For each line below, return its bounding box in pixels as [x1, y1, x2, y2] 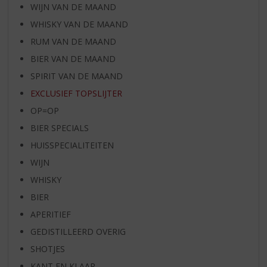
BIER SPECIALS [30, 122, 89, 134]
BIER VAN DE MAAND [30, 53, 116, 65]
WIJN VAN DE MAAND [30, 1, 116, 13]
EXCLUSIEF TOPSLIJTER [30, 88, 122, 100]
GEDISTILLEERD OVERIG [30, 226, 126, 238]
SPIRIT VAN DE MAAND [30, 70, 123, 82]
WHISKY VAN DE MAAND [30, 18, 128, 30]
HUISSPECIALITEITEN [30, 139, 114, 151]
